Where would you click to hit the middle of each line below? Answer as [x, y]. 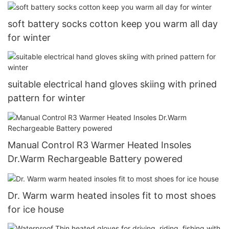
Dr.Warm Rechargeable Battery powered [95, 158]
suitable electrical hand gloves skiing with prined [112, 84]
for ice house [36, 209]
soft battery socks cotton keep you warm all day [113, 24]
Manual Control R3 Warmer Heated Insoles [99, 145]
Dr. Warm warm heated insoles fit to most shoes [112, 195]
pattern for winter [47, 98]
